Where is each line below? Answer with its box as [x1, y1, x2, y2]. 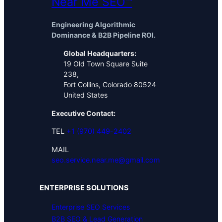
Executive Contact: [52, 109, 115, 118]
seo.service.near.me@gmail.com [52, 156, 160, 165]
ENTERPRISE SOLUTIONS [40, 183, 129, 192]
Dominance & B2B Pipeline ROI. [52, 31, 156, 40]
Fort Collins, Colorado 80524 [63, 80, 156, 89]
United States [63, 91, 108, 100]
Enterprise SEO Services [52, 203, 130, 212]
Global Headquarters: [63, 49, 136, 58]
